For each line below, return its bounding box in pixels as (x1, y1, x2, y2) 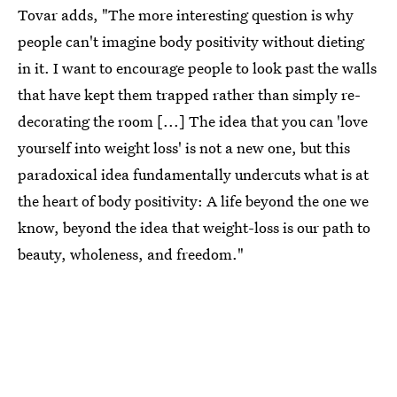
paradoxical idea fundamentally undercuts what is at (18, 164, 369, 185)
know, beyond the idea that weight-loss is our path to (18, 217, 370, 238)
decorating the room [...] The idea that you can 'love (18, 111, 368, 132)
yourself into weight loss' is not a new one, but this (18, 137, 350, 159)
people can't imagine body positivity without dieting (18, 31, 364, 52)
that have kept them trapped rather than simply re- (18, 84, 361, 105)
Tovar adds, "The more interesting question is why (18, 4, 354, 26)
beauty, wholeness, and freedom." (18, 244, 244, 265)
